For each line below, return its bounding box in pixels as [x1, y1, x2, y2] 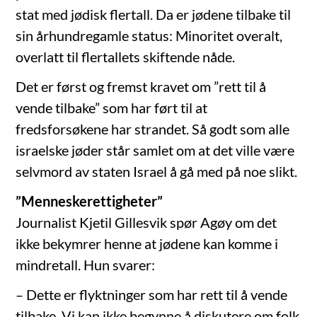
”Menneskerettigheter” [16, 192, 163, 210]
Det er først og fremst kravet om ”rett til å [16, 78, 267, 96]
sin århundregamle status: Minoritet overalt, [16, 27, 283, 45]
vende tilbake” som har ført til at [16, 99, 208, 117]
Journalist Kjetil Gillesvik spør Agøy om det [16, 214, 277, 231]
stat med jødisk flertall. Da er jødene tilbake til [16, 6, 292, 23]
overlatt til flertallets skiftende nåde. [16, 48, 236, 66]
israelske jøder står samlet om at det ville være [16, 142, 295, 159]
